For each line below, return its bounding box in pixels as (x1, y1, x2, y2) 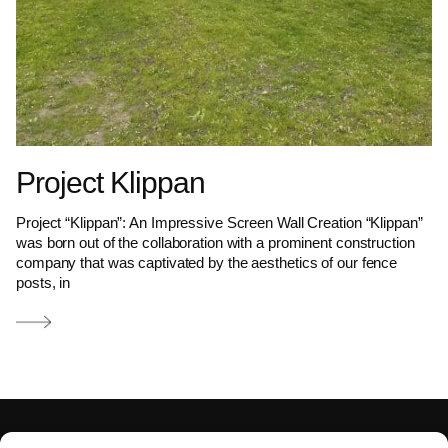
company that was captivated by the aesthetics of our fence (16, 254, 398, 272)
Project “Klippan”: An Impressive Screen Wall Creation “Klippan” (16, 214, 423, 232)
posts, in (16, 274, 71, 292)
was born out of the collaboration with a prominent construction (16, 234, 415, 252)
